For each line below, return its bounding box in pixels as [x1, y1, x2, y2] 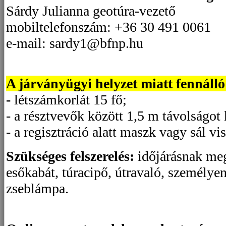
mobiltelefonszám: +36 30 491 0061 [6, 19, 211, 35]
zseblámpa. [6, 181, 69, 197]
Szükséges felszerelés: [6, 148, 134, 164]
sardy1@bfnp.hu [49, 35, 143, 51]
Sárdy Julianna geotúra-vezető [6, 3, 176, 19]
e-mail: [6, 35, 49, 51]
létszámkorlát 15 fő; [14, 92, 127, 108]
